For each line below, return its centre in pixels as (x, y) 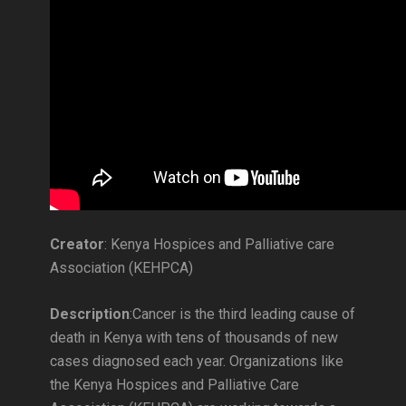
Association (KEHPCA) (121, 268)
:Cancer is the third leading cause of (242, 314)
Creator (77, 244)
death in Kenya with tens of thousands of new (194, 338)
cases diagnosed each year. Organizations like (197, 361)
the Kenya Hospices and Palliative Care (174, 385)
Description (90, 314)
